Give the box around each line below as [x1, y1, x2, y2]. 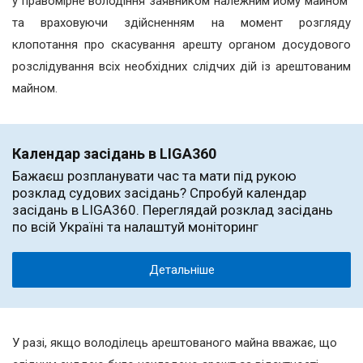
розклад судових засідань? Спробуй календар [12, 185, 306, 202]
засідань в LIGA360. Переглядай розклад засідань [12, 202, 333, 219]
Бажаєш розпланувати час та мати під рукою [12, 168, 297, 185]
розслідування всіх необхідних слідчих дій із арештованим [12, 59, 351, 75]
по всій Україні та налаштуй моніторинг [12, 219, 258, 236]
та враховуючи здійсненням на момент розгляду [12, 15, 351, 31]
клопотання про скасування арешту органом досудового [12, 37, 351, 53]
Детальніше [148, 263, 215, 278]
